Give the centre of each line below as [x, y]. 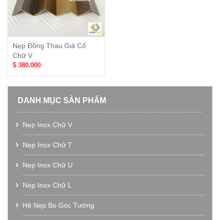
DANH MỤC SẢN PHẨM [62, 100]
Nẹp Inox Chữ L [47, 185]
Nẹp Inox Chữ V [47, 125]
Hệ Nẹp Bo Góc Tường [58, 205]
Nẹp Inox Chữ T [47, 145]
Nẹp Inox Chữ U [48, 165]
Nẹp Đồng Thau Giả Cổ [49, 46]
